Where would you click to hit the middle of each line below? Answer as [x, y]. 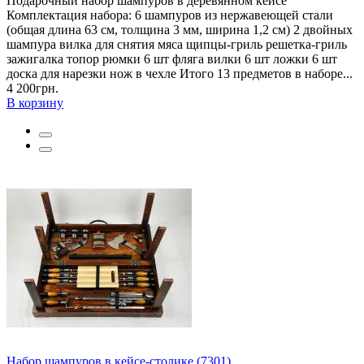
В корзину [35, 102]
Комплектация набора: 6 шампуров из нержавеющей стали [170, 15]
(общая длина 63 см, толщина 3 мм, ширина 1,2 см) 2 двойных [180, 29]
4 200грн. [32, 88]
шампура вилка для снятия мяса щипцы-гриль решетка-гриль [177, 44]
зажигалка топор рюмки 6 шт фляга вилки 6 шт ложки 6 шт [172, 58]
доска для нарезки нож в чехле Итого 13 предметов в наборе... [180, 73]
